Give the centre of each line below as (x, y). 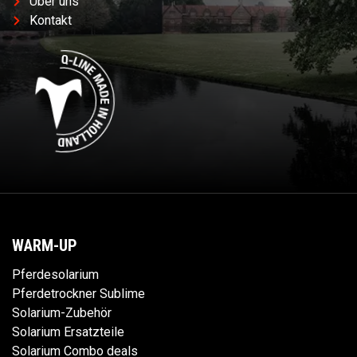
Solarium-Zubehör (62, 312)
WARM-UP (45, 245)
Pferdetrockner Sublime (78, 293)
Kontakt (51, 20)
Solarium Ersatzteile (68, 331)
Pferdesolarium (55, 274)
